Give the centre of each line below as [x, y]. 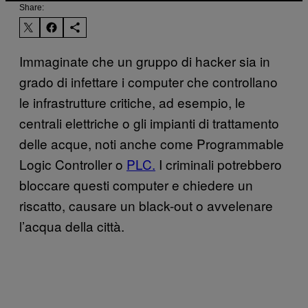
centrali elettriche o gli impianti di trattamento [149, 122]
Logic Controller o [73, 164]
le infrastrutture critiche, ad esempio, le [132, 102]
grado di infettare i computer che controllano [148, 81]
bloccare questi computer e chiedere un [136, 184]
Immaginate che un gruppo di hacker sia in [145, 60]
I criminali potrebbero [219, 164]
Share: [32, 7]
